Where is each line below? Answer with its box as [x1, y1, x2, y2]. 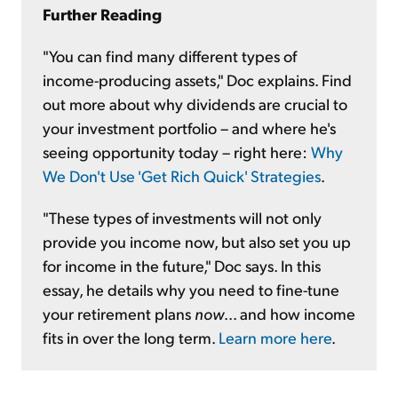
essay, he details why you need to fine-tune [43, 278, 339, 299]
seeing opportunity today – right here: [43, 140, 311, 162]
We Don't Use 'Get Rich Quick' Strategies [43, 164, 321, 186]
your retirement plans [43, 302, 195, 323]
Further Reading [43, 3, 162, 24]
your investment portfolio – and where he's [43, 116, 336, 138]
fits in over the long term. [43, 326, 219, 347]
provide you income [43, 230, 185, 251]
